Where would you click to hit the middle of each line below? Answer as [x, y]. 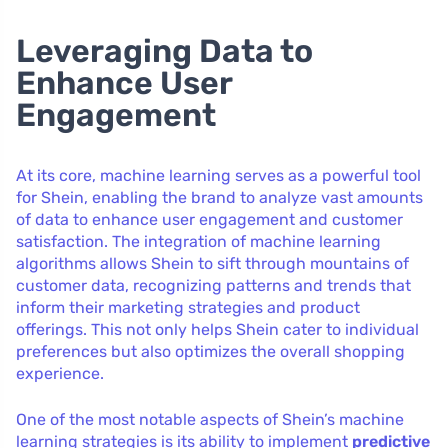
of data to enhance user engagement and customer [209, 219]
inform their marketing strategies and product [188, 307]
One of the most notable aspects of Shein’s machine [210, 419]
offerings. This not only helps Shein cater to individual [217, 329]
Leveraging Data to [164, 50]
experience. [60, 373]
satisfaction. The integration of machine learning [198, 241]
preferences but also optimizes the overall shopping [210, 351]
